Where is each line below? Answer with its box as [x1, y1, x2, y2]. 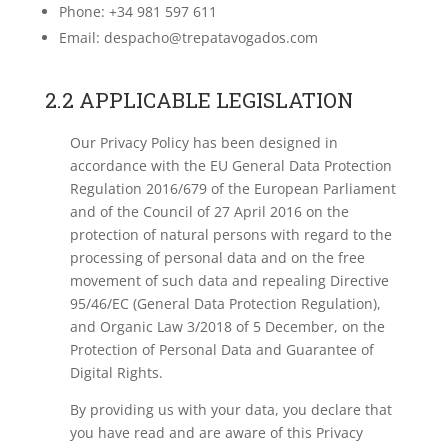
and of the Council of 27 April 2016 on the [69, 202, 349, 221]
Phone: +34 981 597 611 [58, 2, 217, 21]
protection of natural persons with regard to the [69, 225, 392, 244]
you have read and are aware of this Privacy [69, 423, 363, 442]
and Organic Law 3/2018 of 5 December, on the [69, 317, 385, 336]
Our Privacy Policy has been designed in [69, 133, 338, 152]
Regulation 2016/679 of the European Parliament [69, 179, 396, 198]
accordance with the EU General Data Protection [69, 156, 392, 175]
